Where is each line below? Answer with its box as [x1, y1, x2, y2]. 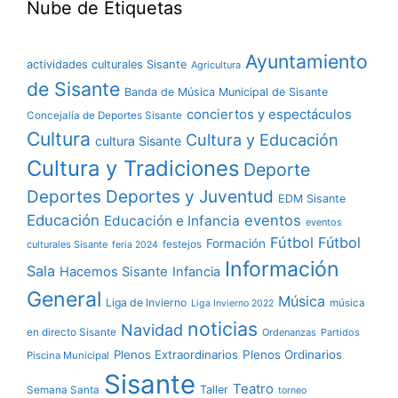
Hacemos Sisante [60, 264, 168, 280]
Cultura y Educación [186, 130, 338, 149]
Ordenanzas [262, 326, 316, 338]
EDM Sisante [278, 192, 346, 205]
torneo [278, 385, 306, 396]
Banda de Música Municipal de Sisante [124, 85, 328, 99]
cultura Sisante [95, 133, 181, 148]
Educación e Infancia [104, 212, 240, 229]
